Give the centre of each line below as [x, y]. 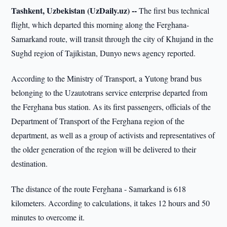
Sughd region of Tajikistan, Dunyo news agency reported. [104, 53]
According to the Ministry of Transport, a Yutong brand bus [107, 78]
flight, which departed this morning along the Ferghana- [100, 25]
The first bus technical [173, 10]
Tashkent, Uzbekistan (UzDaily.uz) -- [74, 10]
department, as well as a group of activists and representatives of [113, 135]
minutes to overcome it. [48, 217]
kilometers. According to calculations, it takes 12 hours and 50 [111, 203]
